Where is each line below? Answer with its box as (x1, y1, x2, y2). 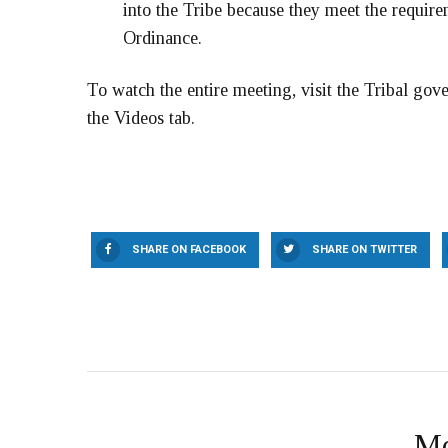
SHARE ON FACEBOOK (132, 242, 246, 256)
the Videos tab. (87, 107, 195, 128)
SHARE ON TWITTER (312, 242, 417, 256)
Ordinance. (123, 27, 202, 48)
